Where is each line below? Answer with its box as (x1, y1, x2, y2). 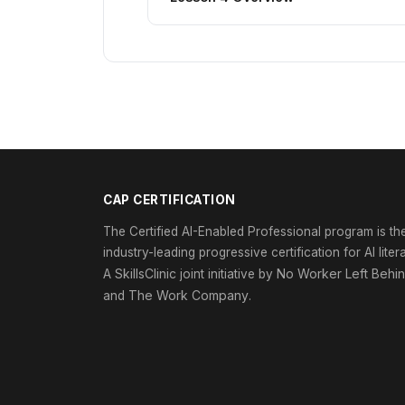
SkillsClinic (115, 265, 176, 281)
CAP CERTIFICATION (103, 192, 236, 207)
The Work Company (128, 287, 249, 303)
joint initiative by (176, 266, 277, 281)
